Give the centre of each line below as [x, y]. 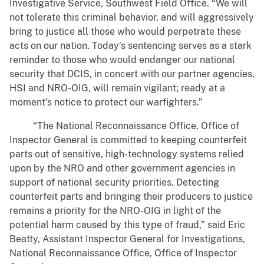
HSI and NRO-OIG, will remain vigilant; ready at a [117, 88]
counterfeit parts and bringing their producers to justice [131, 197]
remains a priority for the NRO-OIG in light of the [115, 211]
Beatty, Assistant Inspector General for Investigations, [127, 239]
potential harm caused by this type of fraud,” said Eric [127, 225]
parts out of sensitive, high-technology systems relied [127, 154]
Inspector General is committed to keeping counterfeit [128, 140]
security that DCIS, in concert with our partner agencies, [132, 74]
